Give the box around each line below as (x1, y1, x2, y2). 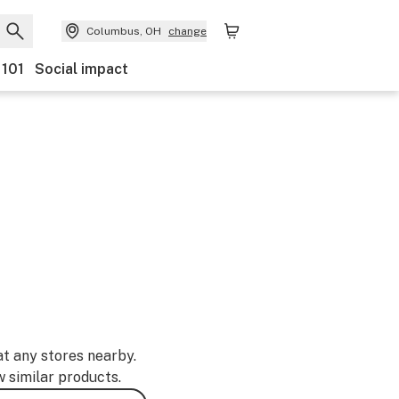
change (168, 25, 207, 37)
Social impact (35, 61, 128, 77)
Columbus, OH (86, 25, 161, 37)
